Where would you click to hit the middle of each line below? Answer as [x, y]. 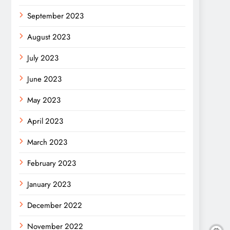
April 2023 [45, 121]
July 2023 [43, 58]
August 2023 [49, 37]
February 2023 [52, 163]
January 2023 [49, 184]
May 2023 [44, 100]
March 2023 [47, 142]
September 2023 [55, 16]
